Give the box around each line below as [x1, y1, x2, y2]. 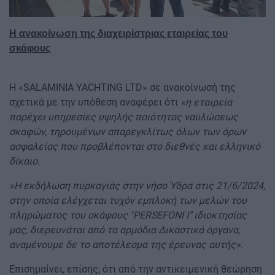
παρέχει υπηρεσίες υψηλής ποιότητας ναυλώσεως [9, 111, 238, 123]
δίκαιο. [9, 155, 40, 168]
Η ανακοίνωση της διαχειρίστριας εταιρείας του [9, 28, 228, 39]
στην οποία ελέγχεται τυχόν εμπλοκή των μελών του [9, 195, 247, 207]
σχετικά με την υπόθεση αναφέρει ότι [9, 96, 180, 109]
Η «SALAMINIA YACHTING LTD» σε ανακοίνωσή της [9, 82, 236, 94]
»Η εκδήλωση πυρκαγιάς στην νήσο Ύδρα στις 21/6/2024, [9, 180, 265, 192]
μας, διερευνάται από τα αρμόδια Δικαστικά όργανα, [9, 224, 240, 236]
